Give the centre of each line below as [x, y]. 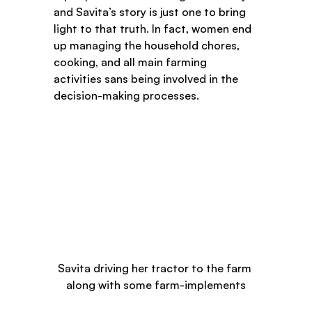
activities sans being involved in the [148, 79]
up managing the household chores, [148, 46]
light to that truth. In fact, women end [154, 29]
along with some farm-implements [156, 284]
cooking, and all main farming [132, 62]
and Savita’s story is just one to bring [151, 12]
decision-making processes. [130, 96]
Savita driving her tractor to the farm [156, 268]
